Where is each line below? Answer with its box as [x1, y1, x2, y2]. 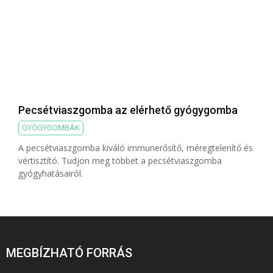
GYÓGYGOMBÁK [22, 123, 80, 133]
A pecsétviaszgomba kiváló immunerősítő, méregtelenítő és [18, 142, 253, 154]
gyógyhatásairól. [18, 168, 83, 180]
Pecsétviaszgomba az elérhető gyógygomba [18, 104, 238, 117]
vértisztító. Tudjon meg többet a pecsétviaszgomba [18, 155, 222, 167]
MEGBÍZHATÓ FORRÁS [6, 246, 132, 261]
